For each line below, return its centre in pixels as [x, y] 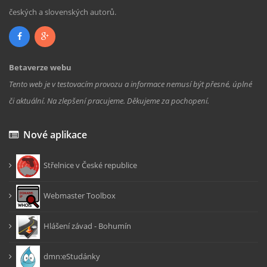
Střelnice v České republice [89, 165]
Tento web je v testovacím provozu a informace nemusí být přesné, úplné [131, 84]
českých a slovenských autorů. [63, 12]
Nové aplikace [53, 134]
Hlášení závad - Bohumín [86, 226]
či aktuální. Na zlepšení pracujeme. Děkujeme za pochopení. [109, 100]
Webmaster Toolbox [78, 195]
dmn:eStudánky [70, 256]
